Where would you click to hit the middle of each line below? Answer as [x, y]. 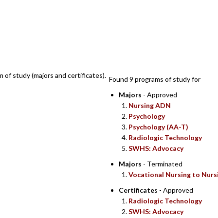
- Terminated [162, 164]
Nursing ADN [150, 105]
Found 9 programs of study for [155, 79]
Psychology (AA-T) [158, 127]
